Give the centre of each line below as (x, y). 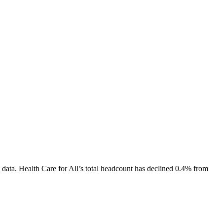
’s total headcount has (113, 168)
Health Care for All (49, 168)
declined (160, 168)
